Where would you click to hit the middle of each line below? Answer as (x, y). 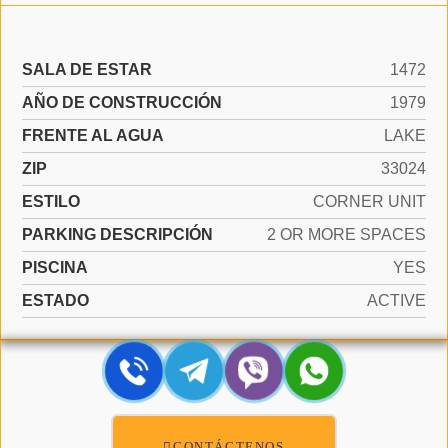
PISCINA (55, 267)
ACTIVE (396, 300)
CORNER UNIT (369, 201)
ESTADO (55, 300)
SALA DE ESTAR (87, 69)
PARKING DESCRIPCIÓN (117, 234)
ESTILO (51, 201)
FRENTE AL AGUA (93, 135)
